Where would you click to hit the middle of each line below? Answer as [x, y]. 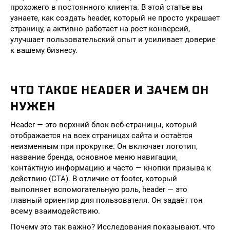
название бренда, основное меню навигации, [94, 157]
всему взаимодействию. [55, 211]
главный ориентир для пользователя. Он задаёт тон [107, 200]
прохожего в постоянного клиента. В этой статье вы [107, 7]
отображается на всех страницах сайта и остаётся [101, 136]
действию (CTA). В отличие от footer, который [94, 179]
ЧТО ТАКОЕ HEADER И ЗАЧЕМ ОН [110, 90]
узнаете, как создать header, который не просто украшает [115, 18]
